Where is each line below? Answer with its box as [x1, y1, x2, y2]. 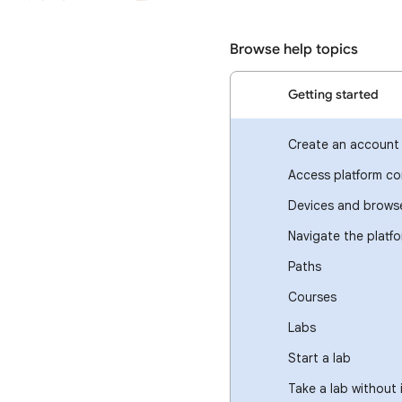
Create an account [288, 136, 399, 153]
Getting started [288, 87, 379, 102]
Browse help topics [230, 40, 358, 58]
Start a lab [288, 350, 351, 366]
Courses [288, 289, 336, 305]
